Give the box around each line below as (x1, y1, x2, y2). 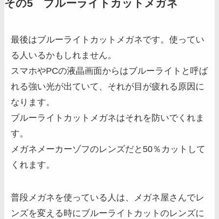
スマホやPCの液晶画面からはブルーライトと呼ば (11, 66, 208, 76)
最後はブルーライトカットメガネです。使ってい (11, 34, 205, 44)
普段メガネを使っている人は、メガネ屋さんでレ (11, 193, 205, 203)
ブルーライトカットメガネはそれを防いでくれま (11, 112, 205, 123)
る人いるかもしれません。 (11, 50, 117, 60)
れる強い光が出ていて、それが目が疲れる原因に (11, 81, 205, 91)
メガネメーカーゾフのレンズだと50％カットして (11, 144, 206, 154)
